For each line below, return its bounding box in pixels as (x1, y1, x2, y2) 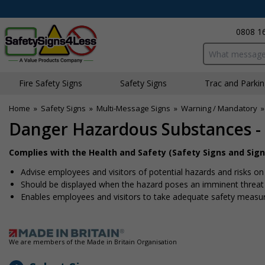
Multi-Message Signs (96, 103, 170, 114)
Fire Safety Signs (19, 77, 82, 89)
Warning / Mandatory (181, 103, 257, 114)
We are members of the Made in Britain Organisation (9, 237, 177, 246)
